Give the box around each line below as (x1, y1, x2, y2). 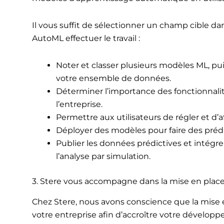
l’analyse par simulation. (55, 151, 150, 161)
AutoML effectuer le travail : (31, 33, 140, 43)
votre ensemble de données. (55, 73, 171, 83)
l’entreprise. (55, 99, 102, 109)
